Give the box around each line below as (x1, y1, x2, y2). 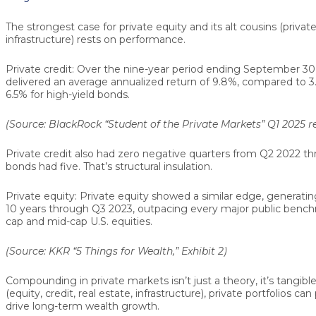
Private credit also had (6, 147, 118, 161)
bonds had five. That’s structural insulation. (6, 160, 212, 174)
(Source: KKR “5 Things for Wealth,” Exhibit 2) (6, 245, 227, 258)
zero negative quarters (118, 147, 230, 161)
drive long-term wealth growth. (6, 300, 159, 313)
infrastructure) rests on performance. (6, 33, 186, 47)
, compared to (237, 75, 309, 89)
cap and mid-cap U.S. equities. (6, 215, 152, 229)
